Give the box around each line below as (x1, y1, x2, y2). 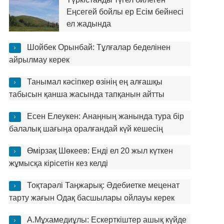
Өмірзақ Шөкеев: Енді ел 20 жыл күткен (26, 146, 173, 155)
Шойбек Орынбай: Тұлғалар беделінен (26, 43, 170, 51)
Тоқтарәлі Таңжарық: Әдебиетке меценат (26, 181, 179, 189)
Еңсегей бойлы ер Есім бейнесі (66, 7, 183, 16)
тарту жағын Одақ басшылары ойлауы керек (8, 193, 174, 202)
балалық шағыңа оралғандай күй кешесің (8, 124, 163, 133)
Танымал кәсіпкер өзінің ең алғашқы (26, 77, 162, 86)
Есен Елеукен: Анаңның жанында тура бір (26, 112, 184, 120)
